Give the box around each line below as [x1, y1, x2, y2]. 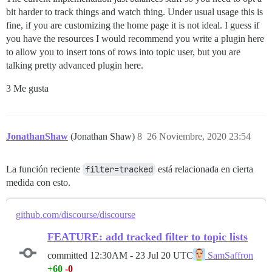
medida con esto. [6, 177, 70, 188]
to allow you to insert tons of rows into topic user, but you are [6, 47, 240, 58]
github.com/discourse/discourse [16, 209, 135, 220]
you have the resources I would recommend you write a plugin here [6, 33, 264, 44]
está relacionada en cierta [155, 164, 253, 175]
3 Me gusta [6, 83, 49, 94]
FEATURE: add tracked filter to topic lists [47, 231, 248, 243]
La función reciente [6, 164, 83, 175]
